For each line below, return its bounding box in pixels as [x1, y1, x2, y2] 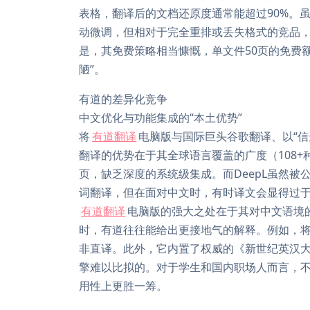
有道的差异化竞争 [79, 91, 167, 107]
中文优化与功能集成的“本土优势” [79, 110, 242, 125]
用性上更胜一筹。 [79, 278, 167, 293]
